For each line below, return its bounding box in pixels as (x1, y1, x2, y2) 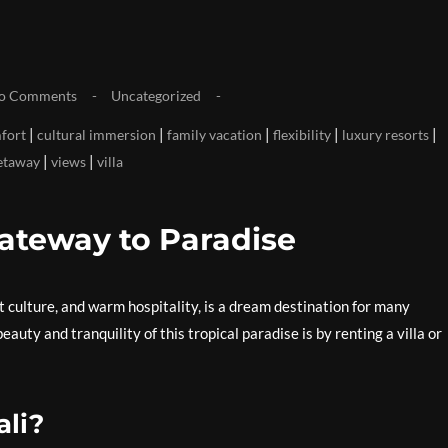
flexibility (273, 126, 331, 143)
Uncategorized (111, 87, 201, 104)
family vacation (167, 126, 262, 143)
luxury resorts (342, 126, 429, 143)
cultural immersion (37, 126, 156, 143)
